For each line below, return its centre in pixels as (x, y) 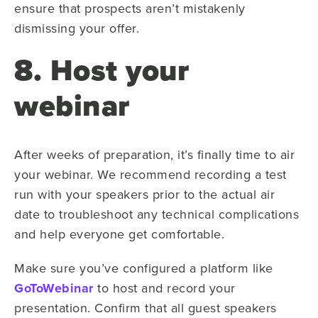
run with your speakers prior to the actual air (144, 194)
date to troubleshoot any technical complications (157, 214)
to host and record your (164, 287)
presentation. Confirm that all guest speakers (146, 307)
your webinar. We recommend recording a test (150, 174)
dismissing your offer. (77, 28)
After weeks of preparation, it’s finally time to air (154, 154)
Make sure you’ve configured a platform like (144, 268)
